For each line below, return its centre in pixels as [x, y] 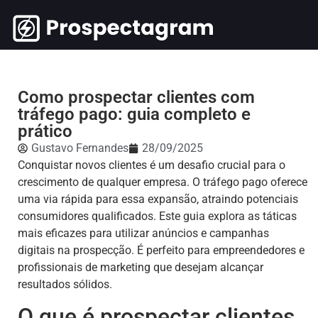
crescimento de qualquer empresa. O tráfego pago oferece [163, 182]
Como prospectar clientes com [136, 97]
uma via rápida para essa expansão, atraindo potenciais [158, 199]
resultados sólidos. [65, 284]
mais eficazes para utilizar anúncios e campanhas [143, 233]
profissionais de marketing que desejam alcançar [141, 267]
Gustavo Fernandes [80, 148]
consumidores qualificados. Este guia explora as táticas [157, 216]
